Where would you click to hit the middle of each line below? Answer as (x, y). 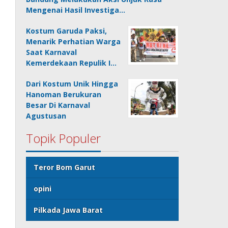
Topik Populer (64, 138)
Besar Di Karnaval (58, 105)
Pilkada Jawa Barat (68, 210)
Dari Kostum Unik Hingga (72, 84)
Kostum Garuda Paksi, (67, 31)
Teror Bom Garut (65, 167)
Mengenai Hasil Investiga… (76, 10)
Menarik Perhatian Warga (74, 42)
